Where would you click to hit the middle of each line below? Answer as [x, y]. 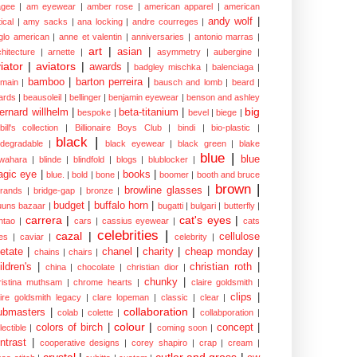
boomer [175, 174]
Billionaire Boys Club [118, 127]
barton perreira [109, 82]
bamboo [46, 82]
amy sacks [45, 21]
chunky [161, 282]
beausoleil [43, 97]
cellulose [240, 236]
